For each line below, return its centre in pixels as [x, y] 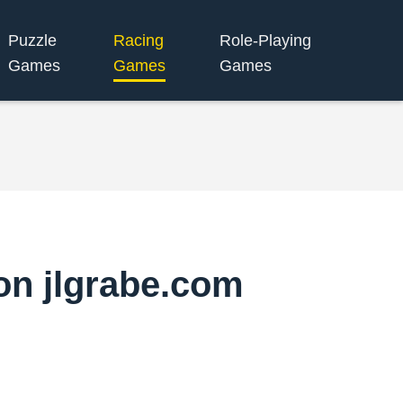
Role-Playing [265, 40]
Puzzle [32, 40]
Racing [138, 40]
